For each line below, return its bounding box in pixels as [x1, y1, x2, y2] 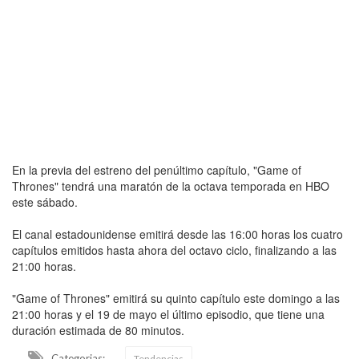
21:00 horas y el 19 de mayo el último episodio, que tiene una [12, 305, 325, 322]
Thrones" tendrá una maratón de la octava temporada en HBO [12, 177, 329, 194]
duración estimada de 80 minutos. [12, 321, 184, 338]
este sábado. [12, 193, 78, 210]
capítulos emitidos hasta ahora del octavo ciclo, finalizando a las [12, 241, 337, 258]
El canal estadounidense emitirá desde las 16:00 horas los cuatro [12, 225, 343, 242]
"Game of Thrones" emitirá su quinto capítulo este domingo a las [12, 289, 340, 306]
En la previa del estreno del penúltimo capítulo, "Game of [12, 161, 301, 178]
